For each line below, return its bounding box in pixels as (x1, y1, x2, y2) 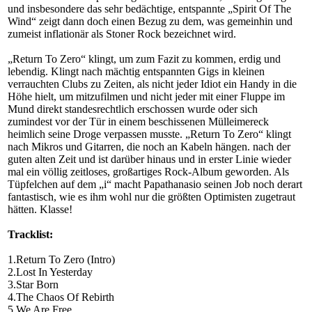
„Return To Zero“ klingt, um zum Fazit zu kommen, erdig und (8, 53, 281, 65)
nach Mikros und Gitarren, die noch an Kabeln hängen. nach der (8, 141, 290, 153)
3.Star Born (8, 279, 58, 291)
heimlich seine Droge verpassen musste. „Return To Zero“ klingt (8, 128, 291, 141)
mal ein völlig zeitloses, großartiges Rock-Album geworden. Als (8, 166, 289, 178)
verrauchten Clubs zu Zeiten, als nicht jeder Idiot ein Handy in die (8, 78, 297, 91)
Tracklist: (8, 228, 53, 241)
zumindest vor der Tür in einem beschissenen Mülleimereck (8, 116, 269, 128)
